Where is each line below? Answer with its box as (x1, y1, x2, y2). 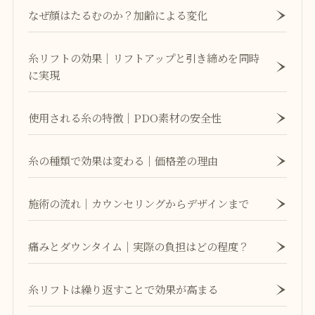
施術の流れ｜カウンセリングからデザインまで (28, 195, 250, 212)
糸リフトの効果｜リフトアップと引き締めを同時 (28, 50, 260, 66)
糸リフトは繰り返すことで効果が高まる (28, 281, 219, 297)
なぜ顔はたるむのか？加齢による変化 (28, 7, 208, 23)
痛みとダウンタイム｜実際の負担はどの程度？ (28, 238, 250, 255)
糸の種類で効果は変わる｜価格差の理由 (28, 153, 219, 169)
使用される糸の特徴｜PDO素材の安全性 (28, 110, 222, 126)
